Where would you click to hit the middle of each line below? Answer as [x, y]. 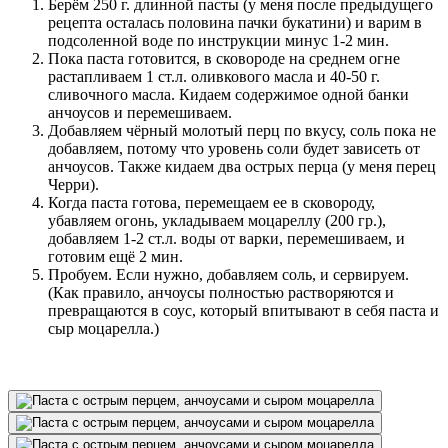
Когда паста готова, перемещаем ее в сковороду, [211, 202]
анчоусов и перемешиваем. [140, 112]
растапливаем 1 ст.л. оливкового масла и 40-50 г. [214, 76]
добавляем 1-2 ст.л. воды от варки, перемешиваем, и [226, 238]
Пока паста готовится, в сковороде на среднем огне [224, 58]
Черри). [73, 184]
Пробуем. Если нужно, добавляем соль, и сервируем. [228, 274]
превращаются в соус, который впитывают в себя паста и [243, 310]
